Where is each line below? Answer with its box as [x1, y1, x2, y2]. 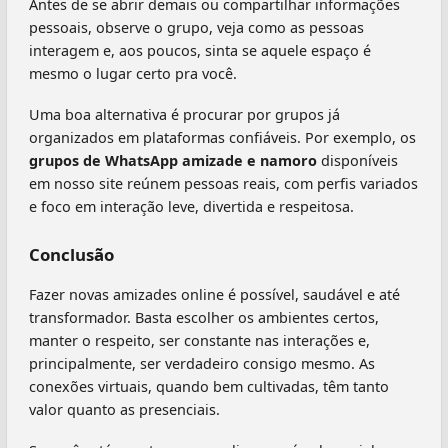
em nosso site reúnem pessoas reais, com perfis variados [29, 174, 418, 194]
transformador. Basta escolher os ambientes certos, [29, 307, 379, 327]
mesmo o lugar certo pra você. [29, 64, 237, 84]
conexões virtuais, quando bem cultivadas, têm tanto [29, 376, 389, 396]
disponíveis [317, 151, 398, 171]
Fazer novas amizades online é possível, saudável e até [29, 284, 400, 304]
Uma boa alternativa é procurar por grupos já [29, 105, 340, 125]
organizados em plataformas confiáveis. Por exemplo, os [29, 128, 416, 148]
